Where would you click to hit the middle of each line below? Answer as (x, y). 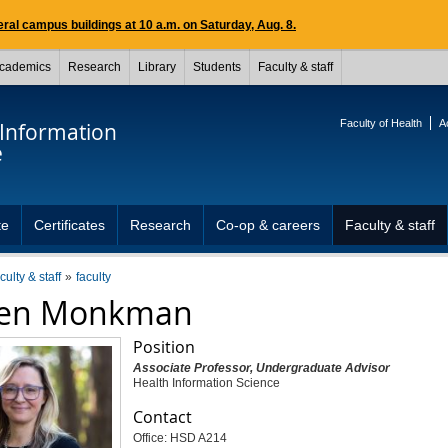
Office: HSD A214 (179, 438)
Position (163, 347)
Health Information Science (206, 383)
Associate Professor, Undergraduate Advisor (261, 368)
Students (217, 67)
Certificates (69, 225)
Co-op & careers (268, 225)
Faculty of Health (381, 123)
